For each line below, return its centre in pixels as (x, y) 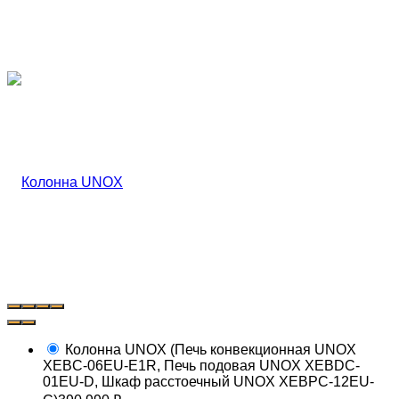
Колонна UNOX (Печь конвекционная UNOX (209, 349)
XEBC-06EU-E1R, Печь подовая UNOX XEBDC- (201, 365)
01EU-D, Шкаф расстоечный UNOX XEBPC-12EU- (208, 381)
